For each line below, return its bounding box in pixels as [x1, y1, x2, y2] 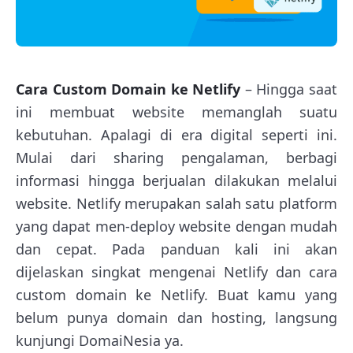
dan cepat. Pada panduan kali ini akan [16, 239, 337, 258]
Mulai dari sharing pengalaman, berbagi [16, 147, 337, 167]
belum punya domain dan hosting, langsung [16, 307, 337, 327]
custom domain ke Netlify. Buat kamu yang [16, 284, 337, 304]
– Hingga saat [240, 79, 338, 98]
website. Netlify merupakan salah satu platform [16, 193, 337, 213]
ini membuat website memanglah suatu [16, 102, 337, 121]
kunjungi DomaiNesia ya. [16, 330, 184, 350]
